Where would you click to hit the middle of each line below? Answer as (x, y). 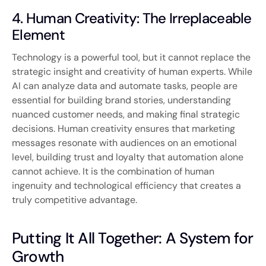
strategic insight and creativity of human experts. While (132, 71)
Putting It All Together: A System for (133, 238)
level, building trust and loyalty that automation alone (128, 157)
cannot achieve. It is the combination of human (113, 171)
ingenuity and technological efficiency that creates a (126, 185)
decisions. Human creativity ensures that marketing (123, 128)
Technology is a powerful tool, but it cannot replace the (131, 57)
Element (38, 34)
